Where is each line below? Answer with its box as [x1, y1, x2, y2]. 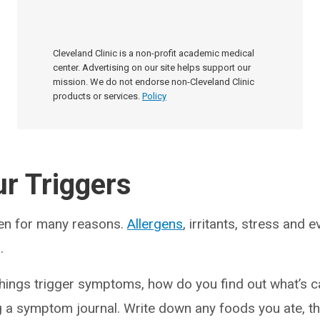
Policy [142, 91, 166, 101]
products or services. [53, 91, 140, 101]
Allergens [127, 216, 183, 232]
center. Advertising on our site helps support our [53, 62, 251, 73]
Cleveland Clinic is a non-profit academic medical [53, 48, 254, 59]
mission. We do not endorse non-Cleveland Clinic [53, 76, 254, 87]
